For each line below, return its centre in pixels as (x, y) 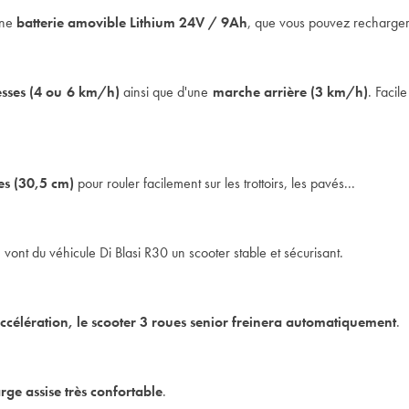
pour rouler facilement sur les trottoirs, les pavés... (215, 183)
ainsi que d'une (166, 92)
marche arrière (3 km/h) (290, 92)
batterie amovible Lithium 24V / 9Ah (132, 22)
